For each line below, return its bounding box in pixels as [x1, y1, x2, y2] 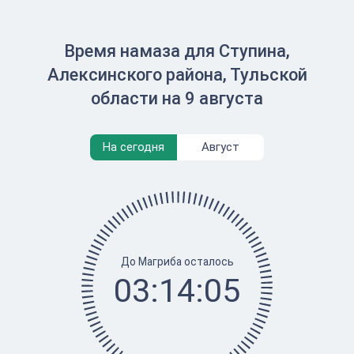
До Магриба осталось [120, 254, 234, 268]
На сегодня [103, 140, 164, 154]
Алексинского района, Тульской [47, 65, 307, 85]
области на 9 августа [91, 88, 263, 108]
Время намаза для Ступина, [64, 41, 290, 61]
